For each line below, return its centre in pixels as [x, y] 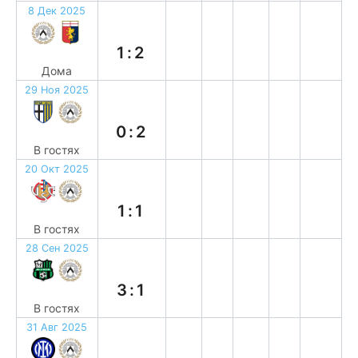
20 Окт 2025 [57, 169]
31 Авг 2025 [57, 327]
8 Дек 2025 [57, 11]
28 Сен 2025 [57, 248]
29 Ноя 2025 [57, 90]
